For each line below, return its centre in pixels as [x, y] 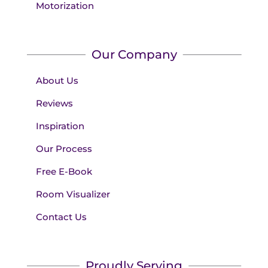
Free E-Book [64, 172]
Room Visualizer [73, 194]
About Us [57, 81]
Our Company [134, 55]
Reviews [54, 103]
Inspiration [60, 126]
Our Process [64, 149]
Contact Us [61, 217]
